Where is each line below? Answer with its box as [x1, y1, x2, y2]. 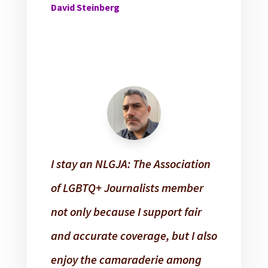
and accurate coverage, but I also [50, 228, 217, 243]
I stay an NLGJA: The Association [50, 156, 211, 172]
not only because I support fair [50, 204, 202, 220]
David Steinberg [50, 1, 120, 14]
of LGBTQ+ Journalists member [50, 180, 203, 196]
